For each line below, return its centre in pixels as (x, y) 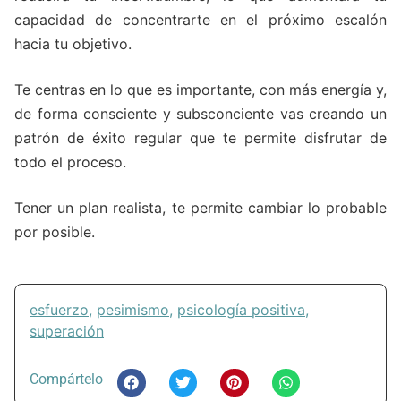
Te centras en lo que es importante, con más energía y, (200, 89)
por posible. (55, 231)
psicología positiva (241, 309)
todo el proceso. (70, 162)
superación (67, 331)
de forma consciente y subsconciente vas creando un (200, 113)
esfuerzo (59, 309)
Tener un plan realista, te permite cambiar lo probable (200, 207)
